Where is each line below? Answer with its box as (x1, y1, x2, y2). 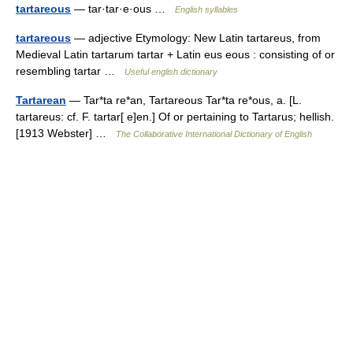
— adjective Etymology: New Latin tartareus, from (71, 32, 321, 44)
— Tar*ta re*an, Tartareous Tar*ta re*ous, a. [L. (66, 94, 302, 106)
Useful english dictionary (124, 67, 217, 76)
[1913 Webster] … (16, 127, 116, 139)
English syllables (175, 5, 238, 14)
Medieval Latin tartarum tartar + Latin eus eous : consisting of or (16, 48, 335, 61)
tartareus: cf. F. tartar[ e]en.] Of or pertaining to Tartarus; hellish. (16, 110, 334, 123)
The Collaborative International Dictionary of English (116, 129, 312, 139)
